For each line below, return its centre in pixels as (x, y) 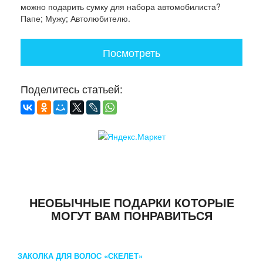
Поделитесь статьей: (72, 88)
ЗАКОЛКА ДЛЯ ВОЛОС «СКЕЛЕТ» (80, 255)
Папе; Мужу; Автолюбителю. (75, 18)
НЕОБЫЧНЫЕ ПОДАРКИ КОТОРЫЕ (131, 202)
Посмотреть (131, 52)
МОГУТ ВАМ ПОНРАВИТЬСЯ (131, 215)
